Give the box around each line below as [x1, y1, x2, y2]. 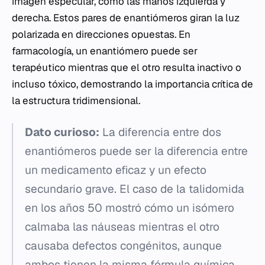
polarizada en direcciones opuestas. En [12, 28, 190, 41]
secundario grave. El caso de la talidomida [25, 182, 244, 196]
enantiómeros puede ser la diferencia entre [25, 144, 248, 159]
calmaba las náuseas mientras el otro [25, 219, 219, 234]
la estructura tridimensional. [12, 94, 140, 107]
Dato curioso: [25, 125, 99, 140]
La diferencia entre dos [99, 125, 221, 140]
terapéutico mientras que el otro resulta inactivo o [12, 61, 241, 74]
